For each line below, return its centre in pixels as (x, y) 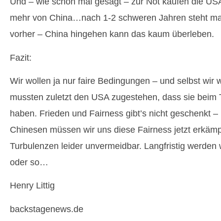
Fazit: (21, 57)
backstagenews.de (47, 209)
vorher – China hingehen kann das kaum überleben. (112, 34)
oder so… (29, 162)
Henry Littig (32, 186)
